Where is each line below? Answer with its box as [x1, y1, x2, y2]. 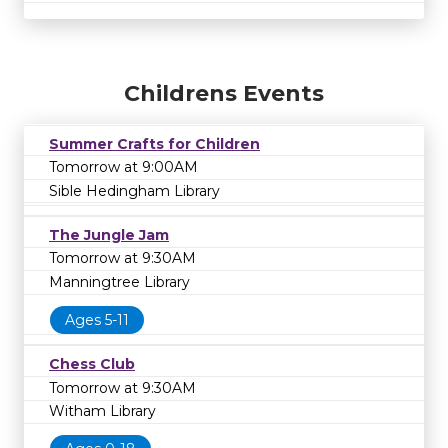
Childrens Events [124, 79, 324, 107]
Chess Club [49, 355, 135, 374]
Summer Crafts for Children [49, 134, 260, 153]
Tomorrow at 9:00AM [49, 158, 198, 177]
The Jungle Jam [49, 225, 169, 244]
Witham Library [49, 402, 156, 421]
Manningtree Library [49, 273, 190, 292]
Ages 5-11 [65, 310, 129, 329]
